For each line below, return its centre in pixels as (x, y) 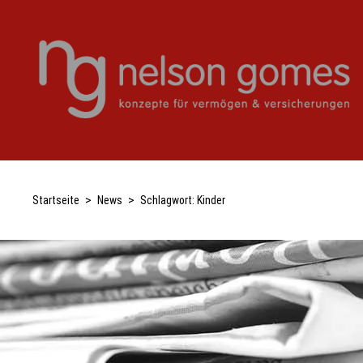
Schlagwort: (169, 200)
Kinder (211, 200)
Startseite (56, 200)
